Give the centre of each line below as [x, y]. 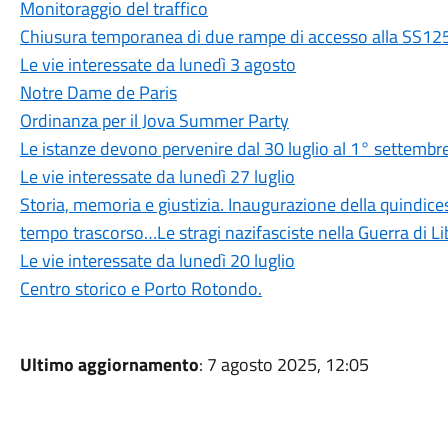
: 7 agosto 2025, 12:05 [283, 364]
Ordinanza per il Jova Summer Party [154, 120]
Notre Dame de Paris [98, 92]
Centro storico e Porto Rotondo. [140, 288]
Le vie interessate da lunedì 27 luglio [157, 176]
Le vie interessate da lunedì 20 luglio [157, 260]
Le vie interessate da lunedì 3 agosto [157, 64]
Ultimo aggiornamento [109, 364]
